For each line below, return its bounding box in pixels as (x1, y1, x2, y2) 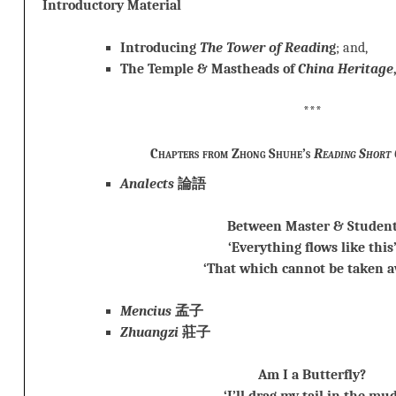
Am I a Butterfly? (258, 367, 366, 384)
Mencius (120, 303, 175, 320)
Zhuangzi (120, 324, 182, 341)
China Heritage (298, 60, 393, 77)
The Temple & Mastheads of (120, 60, 298, 77)
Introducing (120, 39, 200, 56)
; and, (336, 39, 368, 56)
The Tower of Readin (200, 39, 329, 56)
